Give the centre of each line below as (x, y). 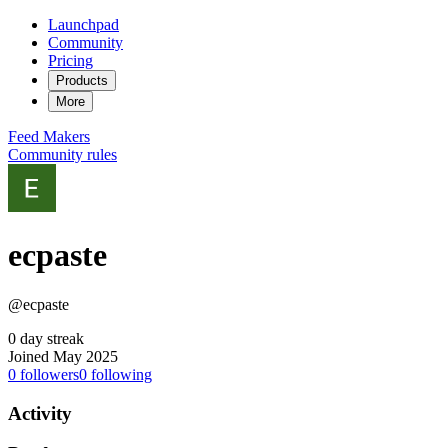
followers (47, 374)
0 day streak (46, 338)
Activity (40, 413)
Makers (66, 136)
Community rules (62, 154)
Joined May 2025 (63, 356)
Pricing (70, 60)
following (119, 374)
